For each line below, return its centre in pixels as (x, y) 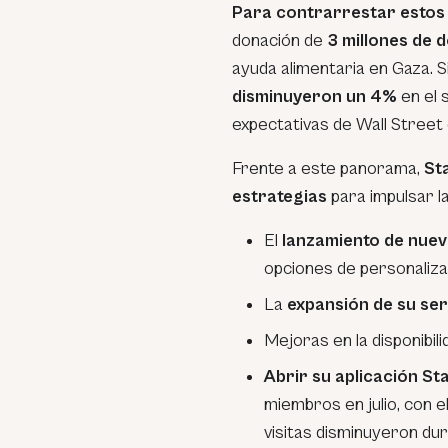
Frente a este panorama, (328, 168)
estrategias (281, 196)
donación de (277, 40)
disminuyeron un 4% (316, 96)
